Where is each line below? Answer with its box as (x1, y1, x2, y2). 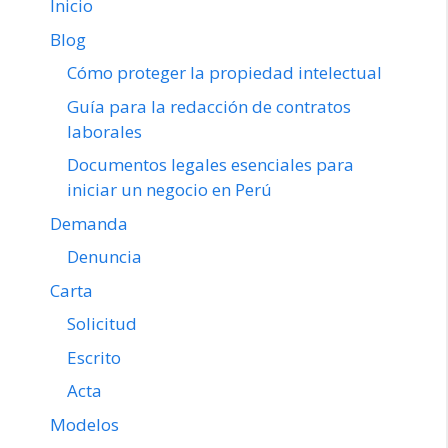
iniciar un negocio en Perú (67, 178, 272, 202)
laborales (67, 119, 142, 143)
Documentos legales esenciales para (67, 153, 354, 177)
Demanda (50, 211, 128, 235)
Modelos (50, 412, 119, 436)
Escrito (67, 345, 121, 369)
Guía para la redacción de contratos (67, 94, 351, 118)
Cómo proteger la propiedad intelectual (67, 61, 382, 85)
